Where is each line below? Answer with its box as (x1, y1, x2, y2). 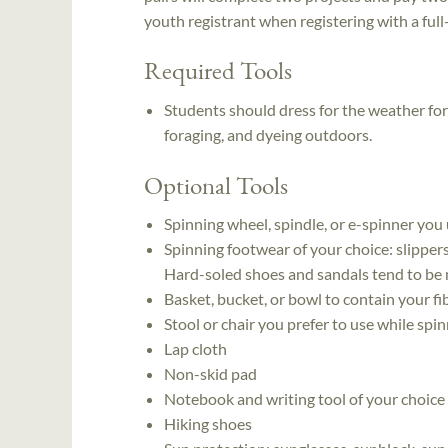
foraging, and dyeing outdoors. (164, 124, 372, 144)
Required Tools (144, 54, 292, 87)
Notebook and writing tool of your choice (164, 388, 445, 408)
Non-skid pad (164, 363, 257, 383)
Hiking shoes (164, 413, 252, 433)
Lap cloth (164, 338, 227, 358)
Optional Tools (144, 168, 288, 201)
